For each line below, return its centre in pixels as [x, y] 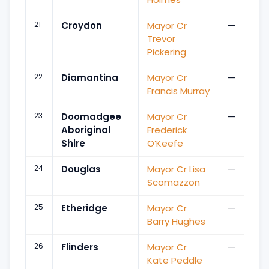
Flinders [80, 247]
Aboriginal [86, 130]
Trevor [161, 38]
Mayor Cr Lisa [176, 169]
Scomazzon [174, 182]
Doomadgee [91, 116]
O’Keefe [165, 143]
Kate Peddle [175, 260]
